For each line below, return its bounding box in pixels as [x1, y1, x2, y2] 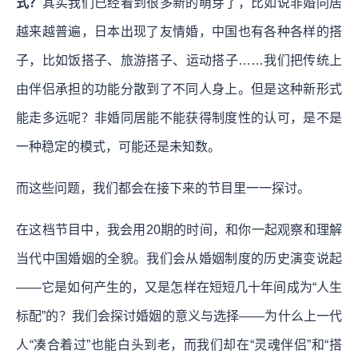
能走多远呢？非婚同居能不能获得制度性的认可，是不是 [16, 110, 342, 125]
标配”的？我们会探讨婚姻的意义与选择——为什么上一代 [16, 308, 342, 323]
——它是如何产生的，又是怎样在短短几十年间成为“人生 [16, 280, 342, 294]
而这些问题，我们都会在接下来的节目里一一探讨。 [16, 181, 310, 195]
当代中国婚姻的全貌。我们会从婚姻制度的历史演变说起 [16, 251, 342, 265]
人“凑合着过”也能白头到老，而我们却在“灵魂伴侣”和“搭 [16, 337, 342, 352]
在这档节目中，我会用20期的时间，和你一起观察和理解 [16, 222, 342, 237]
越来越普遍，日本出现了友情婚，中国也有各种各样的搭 [16, 24, 342, 38]
